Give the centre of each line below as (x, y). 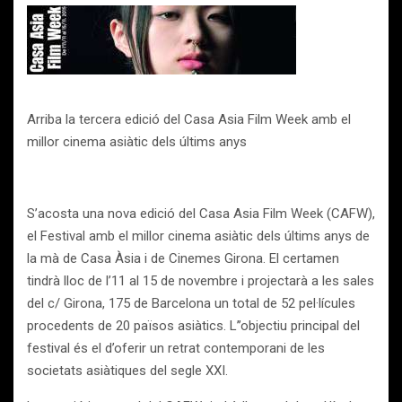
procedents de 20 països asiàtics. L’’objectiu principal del (193, 326)
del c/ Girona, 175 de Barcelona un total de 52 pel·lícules (191, 303)
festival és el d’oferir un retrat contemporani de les (176, 348)
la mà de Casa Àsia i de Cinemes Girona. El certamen (183, 258)
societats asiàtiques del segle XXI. (127, 371)
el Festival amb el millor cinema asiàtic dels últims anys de (198, 236)
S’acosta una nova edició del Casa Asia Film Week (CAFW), (201, 214)
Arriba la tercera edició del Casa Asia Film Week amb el (189, 119)
